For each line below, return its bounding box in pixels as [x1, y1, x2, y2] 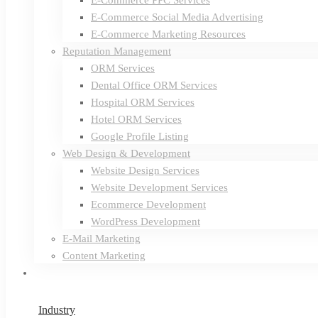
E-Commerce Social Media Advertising [91, 11, 263, 23]
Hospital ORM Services [91, 97, 194, 108]
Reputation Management [62, 45, 171, 57]
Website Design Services [91, 165, 199, 176]
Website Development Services [91, 182, 228, 193]
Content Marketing [62, 250, 146, 261]
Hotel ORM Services [91, 114, 182, 125]
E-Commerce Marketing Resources [91, 28, 246, 40]
